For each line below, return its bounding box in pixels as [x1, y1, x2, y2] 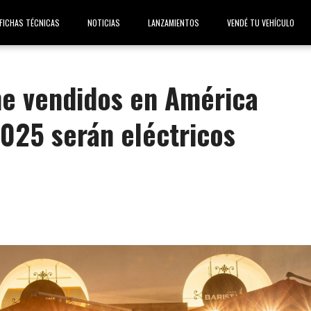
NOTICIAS [87, 17, 120, 28]
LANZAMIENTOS [148, 17, 199, 28]
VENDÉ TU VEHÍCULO [227, 17, 294, 28]
